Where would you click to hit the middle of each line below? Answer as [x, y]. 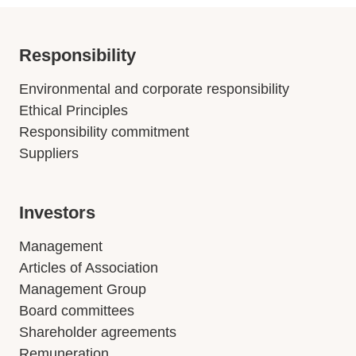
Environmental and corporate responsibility [154, 89]
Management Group [83, 289]
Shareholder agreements [98, 332]
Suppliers [49, 153]
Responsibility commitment [104, 132]
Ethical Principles [74, 110]
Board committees [77, 311]
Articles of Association [89, 268]
